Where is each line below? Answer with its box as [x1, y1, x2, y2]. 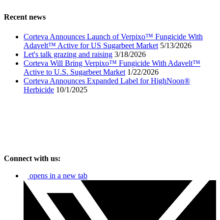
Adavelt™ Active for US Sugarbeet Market [24, 41, 158, 50]
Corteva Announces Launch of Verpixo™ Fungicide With [24, 32, 203, 41]
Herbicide [24, 85, 54, 94]
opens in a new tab [29, 171, 87, 180]
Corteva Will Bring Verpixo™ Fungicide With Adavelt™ [24, 58, 200, 67]
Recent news [4, 13, 46, 22]
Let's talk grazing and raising [24, 50, 112, 58]
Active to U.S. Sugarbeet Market [24, 67, 125, 76]
